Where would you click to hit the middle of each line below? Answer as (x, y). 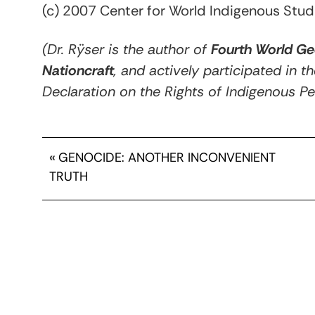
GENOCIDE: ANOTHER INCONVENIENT (167, 157)
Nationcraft (78, 70)
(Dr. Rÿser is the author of (127, 49)
